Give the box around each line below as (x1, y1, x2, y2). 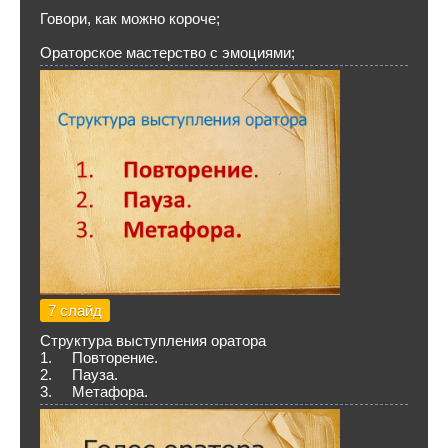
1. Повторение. (40, 349, 158, 366)
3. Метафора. (40, 383, 152, 400)
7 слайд (48, 302, 102, 319)
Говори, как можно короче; (40, 10, 220, 27)
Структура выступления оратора (40, 332, 266, 349)
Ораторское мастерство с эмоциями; (40, 44, 295, 61)
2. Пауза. (40, 366, 118, 383)
